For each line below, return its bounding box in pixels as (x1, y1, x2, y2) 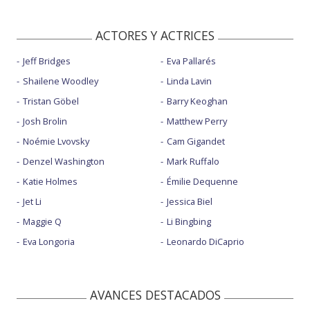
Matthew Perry (166, 115, 227, 127)
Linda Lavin (166, 75, 212, 87)
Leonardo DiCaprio (166, 235, 244, 248)
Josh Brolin (23, 115, 67, 127)
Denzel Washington (23, 155, 104, 167)
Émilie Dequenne (166, 175, 238, 188)
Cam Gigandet (166, 135, 225, 147)
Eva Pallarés (166, 55, 216, 67)
